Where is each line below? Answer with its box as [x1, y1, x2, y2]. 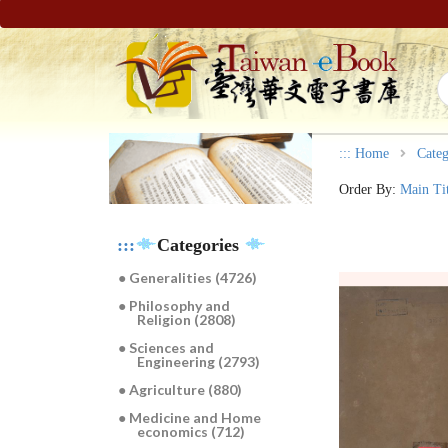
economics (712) [137, 423, 246, 441]
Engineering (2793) [137, 353, 261, 371]
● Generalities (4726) [118, 269, 258, 287]
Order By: [339, 181, 401, 197]
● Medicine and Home [118, 409, 262, 427]
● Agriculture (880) [118, 381, 243, 399]
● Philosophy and [118, 297, 231, 315]
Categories [156, 235, 244, 256]
